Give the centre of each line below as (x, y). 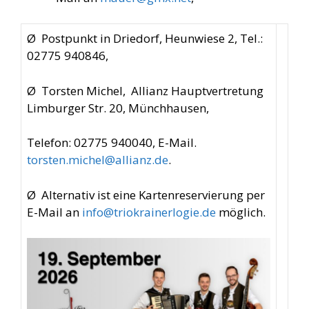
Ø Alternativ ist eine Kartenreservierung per (146, 195)
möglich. (241, 212)
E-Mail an (54, 212)
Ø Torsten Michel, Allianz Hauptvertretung (145, 90)
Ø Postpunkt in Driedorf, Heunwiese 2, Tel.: (145, 38)
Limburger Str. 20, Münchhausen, (118, 108)
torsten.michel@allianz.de (98, 160)
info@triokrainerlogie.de (149, 212)
